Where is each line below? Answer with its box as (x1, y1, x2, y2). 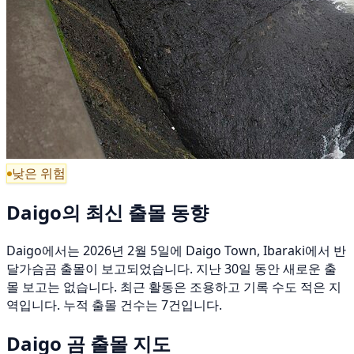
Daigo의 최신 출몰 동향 (6, 199, 209, 226)
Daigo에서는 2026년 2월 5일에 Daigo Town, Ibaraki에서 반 (6, 242, 346, 260)
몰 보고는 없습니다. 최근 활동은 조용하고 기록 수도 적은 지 (6, 278, 341, 296)
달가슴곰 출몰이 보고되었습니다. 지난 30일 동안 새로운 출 (6, 260, 337, 278)
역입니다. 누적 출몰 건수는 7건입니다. (6, 296, 222, 314)
